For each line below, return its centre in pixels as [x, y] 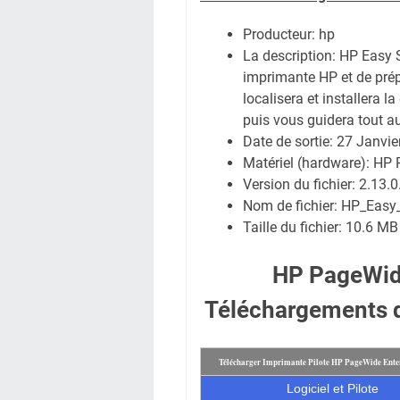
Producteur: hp [289, 34]
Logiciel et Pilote [332, 388]
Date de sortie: [290, 142]
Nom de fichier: [292, 206]
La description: [291, 56]
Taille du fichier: [294, 227]
